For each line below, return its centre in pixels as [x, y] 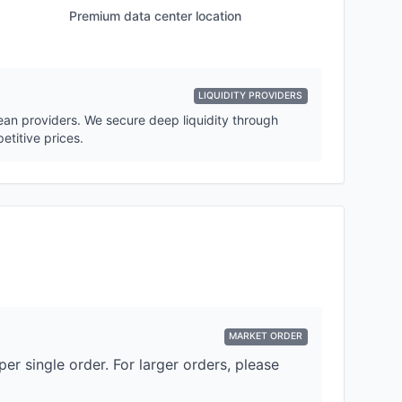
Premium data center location [155, 16]
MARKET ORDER [266, 336]
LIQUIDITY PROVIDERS [251, 96]
